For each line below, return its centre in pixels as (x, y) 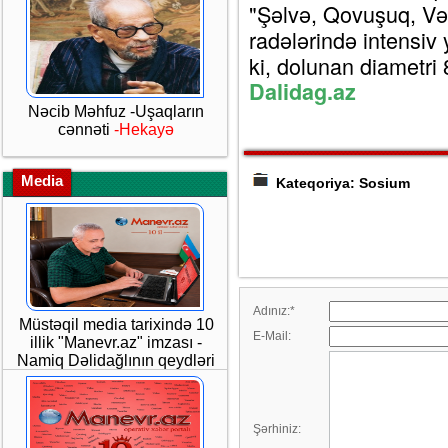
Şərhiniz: (277, 429)
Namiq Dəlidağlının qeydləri (116, 360)
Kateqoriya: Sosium (341, 183)
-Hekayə (144, 129)
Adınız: (271, 311)
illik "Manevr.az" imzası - (116, 342)
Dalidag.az (302, 92)
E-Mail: (272, 336)
